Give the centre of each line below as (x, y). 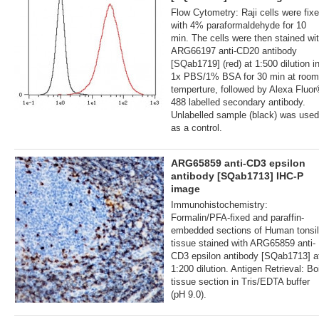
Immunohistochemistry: (219, 204)
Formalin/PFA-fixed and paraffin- (237, 217)
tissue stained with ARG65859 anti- (243, 243)
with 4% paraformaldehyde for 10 (239, 25)
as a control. (197, 127)
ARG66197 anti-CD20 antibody (234, 51)
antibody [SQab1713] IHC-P (237, 176)
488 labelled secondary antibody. (238, 102)
